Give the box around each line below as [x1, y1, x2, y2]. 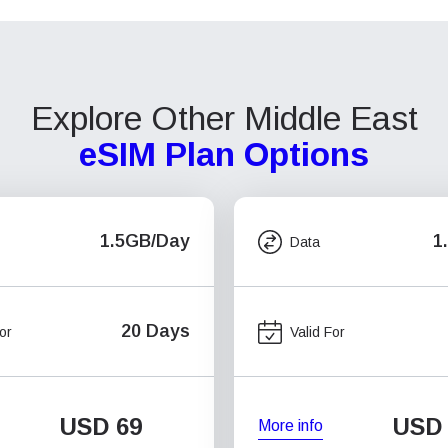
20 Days [121, 321, 190, 341]
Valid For [290, 323, 345, 340]
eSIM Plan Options [79, 136, 369, 173]
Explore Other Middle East [30, 100, 418, 137]
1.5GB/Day [100, 231, 190, 251]
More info [258, 416, 323, 434]
